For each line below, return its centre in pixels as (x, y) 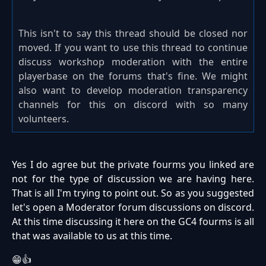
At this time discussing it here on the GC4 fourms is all (133, 222)
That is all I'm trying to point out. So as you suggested (133, 193)
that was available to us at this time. (92, 236)
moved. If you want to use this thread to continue (133, 48)
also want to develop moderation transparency (133, 91)
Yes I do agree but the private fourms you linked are (133, 165)
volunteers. (44, 119)
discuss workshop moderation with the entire (133, 62)
